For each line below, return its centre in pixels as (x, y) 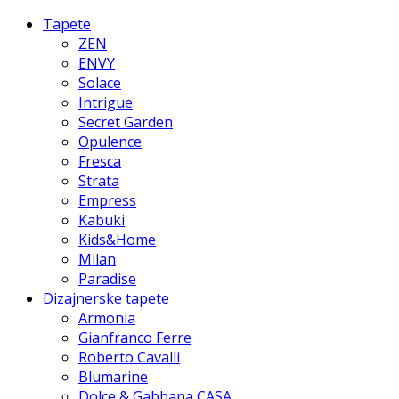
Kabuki (102, 220)
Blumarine (113, 376)
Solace (100, 82)
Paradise (107, 278)
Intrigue (106, 102)
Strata (99, 180)
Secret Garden (126, 122)
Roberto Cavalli (129, 357)
